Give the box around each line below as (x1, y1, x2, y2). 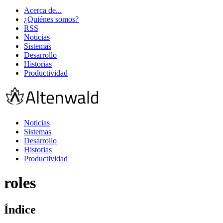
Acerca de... (24, 6, 62, 14)
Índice (4, 203, 36, 216)
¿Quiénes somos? (24, 15, 79, 23)
